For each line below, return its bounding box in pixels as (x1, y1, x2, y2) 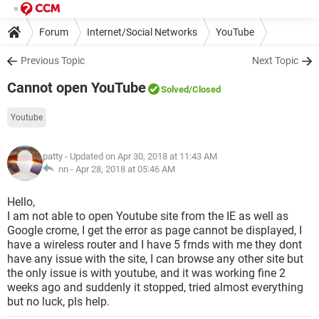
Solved (161, 84, 189, 95)
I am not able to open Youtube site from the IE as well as (7, 209, 288, 223)
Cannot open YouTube (7, 79, 146, 96)
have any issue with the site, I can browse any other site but (7, 252, 303, 266)
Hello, (7, 195, 35, 209)
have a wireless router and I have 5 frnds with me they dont (7, 238, 302, 251)
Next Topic (252, 55, 298, 66)
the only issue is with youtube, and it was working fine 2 (7, 266, 286, 280)
